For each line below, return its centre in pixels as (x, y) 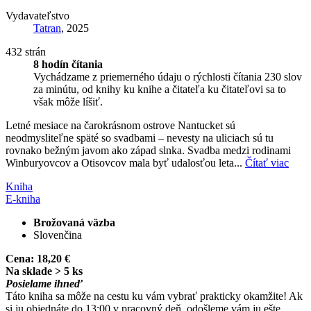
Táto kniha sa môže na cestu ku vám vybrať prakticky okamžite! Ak (154, 296)
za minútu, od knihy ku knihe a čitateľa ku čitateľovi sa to (160, 89)
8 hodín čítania (68, 64)
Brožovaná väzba (74, 222)
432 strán (26, 51)
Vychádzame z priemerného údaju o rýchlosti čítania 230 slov (168, 76)
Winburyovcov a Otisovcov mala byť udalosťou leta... (125, 162)
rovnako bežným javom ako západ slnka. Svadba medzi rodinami (148, 150)
